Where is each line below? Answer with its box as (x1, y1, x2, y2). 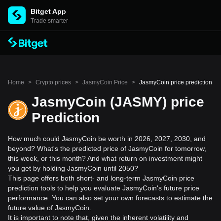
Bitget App (31, 7, 66, 15)
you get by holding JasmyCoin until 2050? (8, 164, 138, 172)
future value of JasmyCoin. (8, 204, 91, 212)
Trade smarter (31, 17, 68, 24)
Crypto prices (36, 79, 71, 86)
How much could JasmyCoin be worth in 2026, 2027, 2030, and (8, 135, 206, 143)
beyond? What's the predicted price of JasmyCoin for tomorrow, (8, 145, 206, 152)
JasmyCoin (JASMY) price (32, 94, 204, 110)
